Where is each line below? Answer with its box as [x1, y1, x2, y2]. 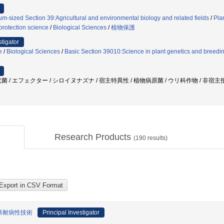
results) [145, 134, 167, 141]
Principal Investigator [42, 209, 99, 216]
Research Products [54, 132, 133, 142]
